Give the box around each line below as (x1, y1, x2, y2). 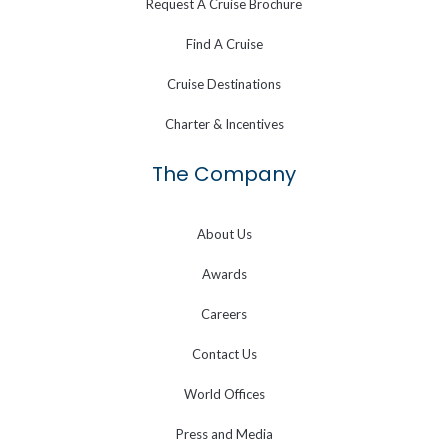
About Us (196, 226, 252, 243)
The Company (152, 160, 296, 189)
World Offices (183, 386, 265, 403)
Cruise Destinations (167, 76, 281, 93)
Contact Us (191, 346, 257, 363)
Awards (201, 266, 247, 283)
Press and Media (175, 426, 273, 443)
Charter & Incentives (164, 116, 284, 133)
